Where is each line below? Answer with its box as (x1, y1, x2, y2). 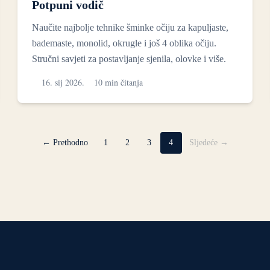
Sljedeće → (189, 138, 228, 148)
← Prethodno (42, 138, 88, 148)
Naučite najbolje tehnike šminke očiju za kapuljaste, (32, 22, 229, 33)
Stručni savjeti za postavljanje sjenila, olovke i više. (32, 54, 227, 64)
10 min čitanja (94, 77, 143, 89)
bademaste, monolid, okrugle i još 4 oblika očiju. (32, 38, 217, 49)
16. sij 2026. (42, 77, 85, 89)
